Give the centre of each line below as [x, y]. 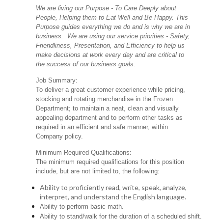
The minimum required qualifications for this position [110, 162]
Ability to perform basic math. [82, 207]
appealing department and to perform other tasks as [110, 118]
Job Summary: [57, 81]
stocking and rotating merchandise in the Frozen [105, 99]
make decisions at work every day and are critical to [110, 55]
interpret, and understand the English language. [113, 197]
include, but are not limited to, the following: [98, 171]
